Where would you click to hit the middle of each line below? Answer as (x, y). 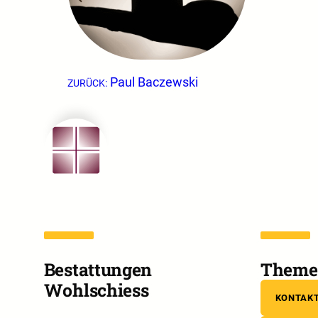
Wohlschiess (96, 290)
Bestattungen (98, 269)
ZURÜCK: (88, 83)
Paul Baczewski (154, 82)
